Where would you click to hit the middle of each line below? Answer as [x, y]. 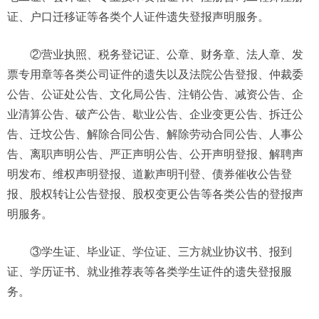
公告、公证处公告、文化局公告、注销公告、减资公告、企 [155, 95]
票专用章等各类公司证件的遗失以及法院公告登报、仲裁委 [155, 75]
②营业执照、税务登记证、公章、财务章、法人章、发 [167, 55]
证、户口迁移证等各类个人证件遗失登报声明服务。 [138, 17]
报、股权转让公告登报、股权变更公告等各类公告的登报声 [155, 194]
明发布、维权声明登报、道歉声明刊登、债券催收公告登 [150, 174]
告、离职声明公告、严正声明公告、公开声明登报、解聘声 [155, 155]
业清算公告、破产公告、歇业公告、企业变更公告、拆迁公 [155, 115]
